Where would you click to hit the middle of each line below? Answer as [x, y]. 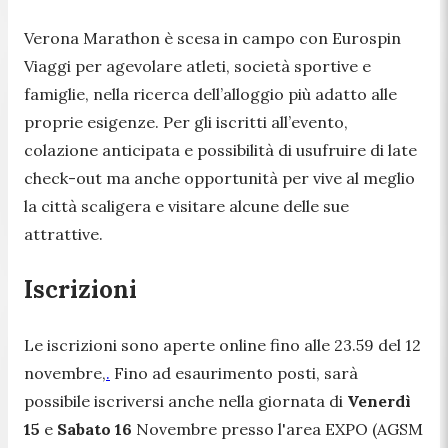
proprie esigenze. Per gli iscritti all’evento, [186, 121]
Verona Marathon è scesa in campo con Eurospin [212, 37]
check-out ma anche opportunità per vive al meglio [219, 177]
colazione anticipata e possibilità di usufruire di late [220, 149]
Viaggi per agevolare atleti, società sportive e [197, 65]
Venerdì [379, 400]
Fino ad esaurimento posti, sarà [234, 372]
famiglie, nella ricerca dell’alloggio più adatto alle [210, 93]
